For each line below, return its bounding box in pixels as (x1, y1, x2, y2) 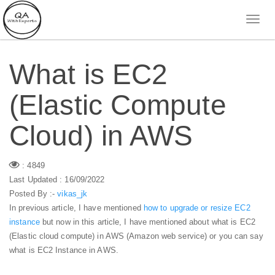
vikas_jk (57, 188, 88, 198)
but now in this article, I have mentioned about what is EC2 (39, 217, 255, 227)
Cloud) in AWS (9, 120, 193, 152)
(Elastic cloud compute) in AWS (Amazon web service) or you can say (9, 231, 263, 241)
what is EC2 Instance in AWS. (9, 245, 118, 255)
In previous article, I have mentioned (9, 203, 144, 212)
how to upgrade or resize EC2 (143, 203, 250, 212)
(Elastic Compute (9, 89, 227, 121)
